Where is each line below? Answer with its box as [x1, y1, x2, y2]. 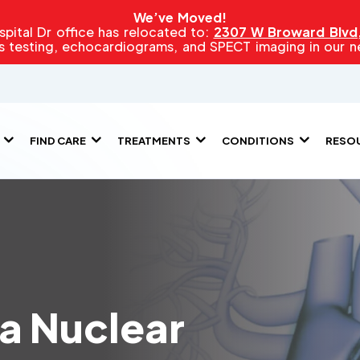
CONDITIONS [222, 134, 294, 147]
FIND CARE [30, 134, 86, 147]
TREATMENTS [117, 134, 190, 147]
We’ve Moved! [133, 9, 227, 26]
